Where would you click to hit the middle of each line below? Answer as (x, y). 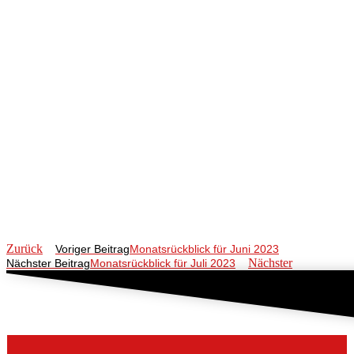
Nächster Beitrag (48, 264)
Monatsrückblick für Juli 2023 (163, 264)
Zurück (24, 249)
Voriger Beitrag (92, 249)
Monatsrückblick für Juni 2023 (204, 249)
